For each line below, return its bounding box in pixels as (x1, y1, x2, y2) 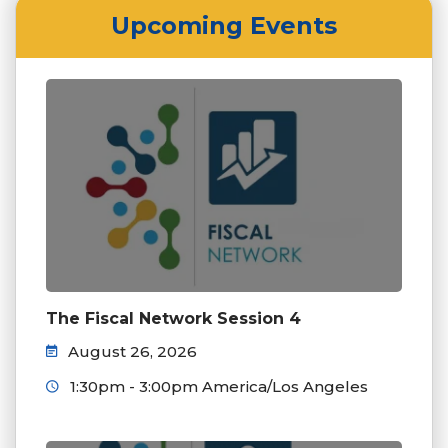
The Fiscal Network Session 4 (46, 308, 301, 328)
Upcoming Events (111, 10, 337, 40)
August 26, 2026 (64, 341, 197, 361)
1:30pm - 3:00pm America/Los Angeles (66, 376, 368, 396)
